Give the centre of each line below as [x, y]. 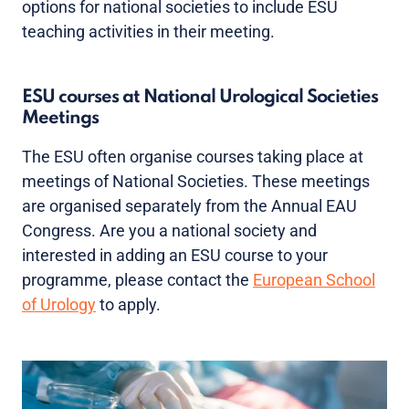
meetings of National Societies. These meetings [196, 181]
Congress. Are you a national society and [169, 231]
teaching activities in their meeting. [148, 31]
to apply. [128, 304]
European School [314, 280]
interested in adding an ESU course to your [175, 255]
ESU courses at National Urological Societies [200, 98]
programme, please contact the [137, 280]
